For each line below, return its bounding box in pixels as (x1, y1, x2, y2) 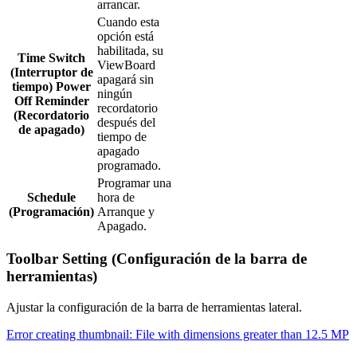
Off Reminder (14, 93, 89, 108)
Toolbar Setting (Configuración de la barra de (6, 250, 307, 268)
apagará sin (97, 72, 154, 86)
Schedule (27, 190, 76, 204)
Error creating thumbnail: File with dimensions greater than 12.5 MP (6, 327, 349, 341)
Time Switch (18, 50, 85, 65)
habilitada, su (97, 43, 163, 57)
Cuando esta (97, 14, 159, 29)
